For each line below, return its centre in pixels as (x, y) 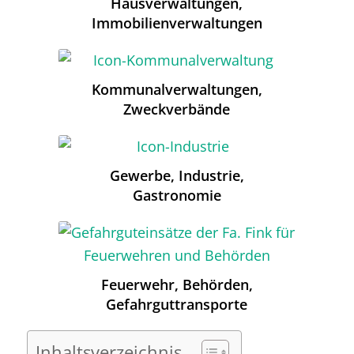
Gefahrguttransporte (177, 305)
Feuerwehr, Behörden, (177, 285)
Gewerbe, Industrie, (177, 176)
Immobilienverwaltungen (177, 23)
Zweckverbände (177, 109)
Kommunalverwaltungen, (177, 90)
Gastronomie (177, 196)
